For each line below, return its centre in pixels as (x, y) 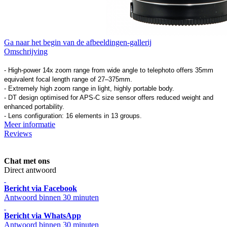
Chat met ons (27, 161)
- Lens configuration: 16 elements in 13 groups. (73, 116)
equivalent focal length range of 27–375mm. (68, 79)
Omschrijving (26, 51)
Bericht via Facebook (41, 188)
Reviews (18, 133)
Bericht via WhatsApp (43, 215)
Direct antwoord (30, 170)
